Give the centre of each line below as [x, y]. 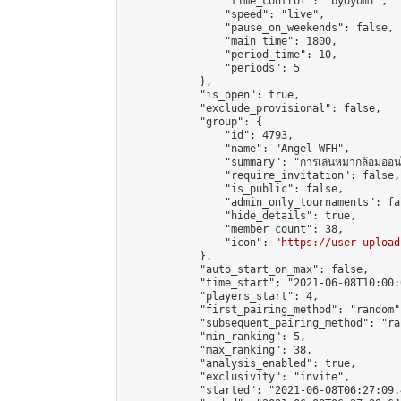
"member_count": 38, [234, 229]
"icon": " [203, 243]
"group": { [193, 122]
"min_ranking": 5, [215, 337]
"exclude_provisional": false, [253, 108]
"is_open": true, [212, 95]
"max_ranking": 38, [218, 350]
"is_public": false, [234, 189]
